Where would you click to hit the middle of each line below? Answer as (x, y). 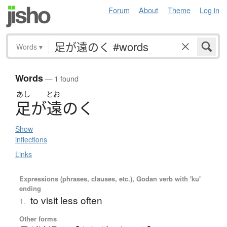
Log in (210, 10)
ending (30, 188)
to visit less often (66, 200)
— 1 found (61, 79)
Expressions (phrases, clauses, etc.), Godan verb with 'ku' (110, 179)
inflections (31, 140)
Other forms (38, 219)
